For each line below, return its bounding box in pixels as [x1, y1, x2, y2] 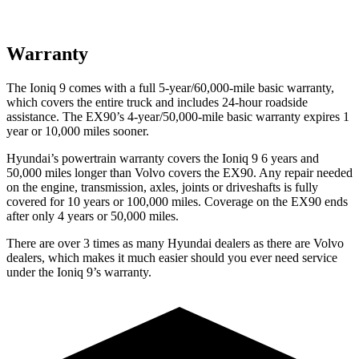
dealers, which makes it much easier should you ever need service [6, 250, 337, 264]
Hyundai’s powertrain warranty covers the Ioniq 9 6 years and [6, 151, 319, 165]
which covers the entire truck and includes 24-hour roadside [6, 95, 308, 109]
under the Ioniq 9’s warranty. [6, 264, 151, 279]
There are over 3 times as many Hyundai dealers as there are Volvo [6, 236, 344, 250]
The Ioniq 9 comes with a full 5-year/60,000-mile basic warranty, [6, 80, 334, 95]
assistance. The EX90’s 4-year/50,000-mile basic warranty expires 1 [6, 109, 349, 123]
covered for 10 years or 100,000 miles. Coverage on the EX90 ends [6, 194, 348, 208]
